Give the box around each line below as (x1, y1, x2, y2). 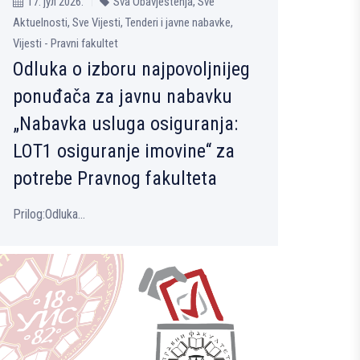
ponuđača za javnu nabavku (13, 84, 232, 108)
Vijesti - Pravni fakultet (13, 35, 118, 51)
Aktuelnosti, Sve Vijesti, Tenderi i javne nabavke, (13, 14, 233, 30)
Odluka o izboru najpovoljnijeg (13, 57, 250, 80)
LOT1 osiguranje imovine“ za (13, 139, 235, 162)
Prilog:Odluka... (13, 206, 85, 222)
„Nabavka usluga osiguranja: (13, 112, 238, 135)
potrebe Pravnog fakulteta (13, 166, 217, 190)
